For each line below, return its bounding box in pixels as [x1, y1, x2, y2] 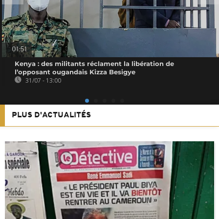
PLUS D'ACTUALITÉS [12, 111, 91, 120]
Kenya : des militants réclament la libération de [15, 60, 175, 68]
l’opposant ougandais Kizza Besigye [15, 68, 136, 76]
